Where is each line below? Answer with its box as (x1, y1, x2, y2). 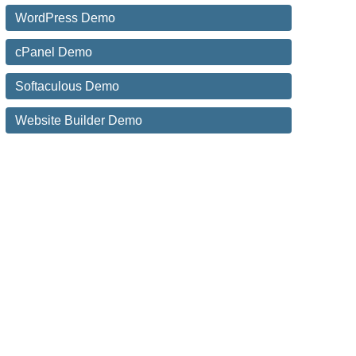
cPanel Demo (14, 45, 92, 60)
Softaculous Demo (14, 79, 119, 94)
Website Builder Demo (14, 114, 142, 128)
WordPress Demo (14, 11, 115, 25)
